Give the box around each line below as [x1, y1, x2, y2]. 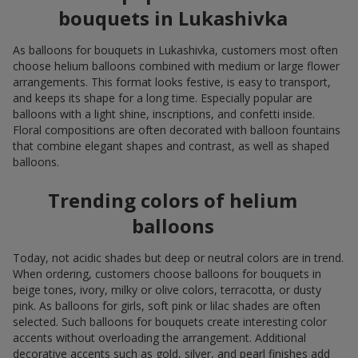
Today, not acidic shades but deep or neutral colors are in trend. [13, 249, 344, 265]
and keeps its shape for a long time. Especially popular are [13, 89, 312, 105]
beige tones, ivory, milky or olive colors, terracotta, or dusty [13, 281, 321, 297]
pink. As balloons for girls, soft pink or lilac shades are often [13, 297, 320, 313]
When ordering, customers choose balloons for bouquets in [13, 265, 321, 281]
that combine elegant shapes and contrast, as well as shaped [13, 137, 329, 153]
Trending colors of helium [48, 186, 297, 213]
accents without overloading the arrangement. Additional [13, 329, 306, 345]
